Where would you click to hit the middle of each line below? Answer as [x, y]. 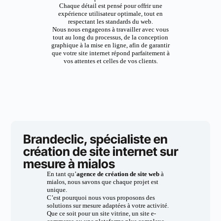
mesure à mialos [69, 164]
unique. [57, 190]
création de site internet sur [101, 151]
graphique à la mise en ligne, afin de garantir [110, 45]
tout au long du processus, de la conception [110, 37]
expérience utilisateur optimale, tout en [110, 14]
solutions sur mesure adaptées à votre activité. [108, 205]
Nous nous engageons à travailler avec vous [110, 29]
